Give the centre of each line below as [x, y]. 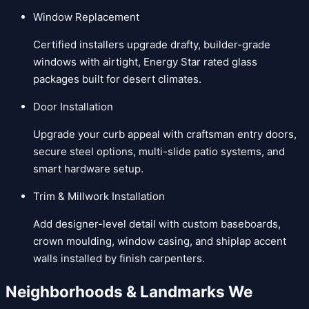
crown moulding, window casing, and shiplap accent [160, 241]
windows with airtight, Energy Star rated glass [145, 61]
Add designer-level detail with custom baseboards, [157, 223]
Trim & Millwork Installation [99, 196]
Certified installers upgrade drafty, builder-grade [152, 44]
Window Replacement [86, 17]
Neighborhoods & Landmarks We [129, 292]
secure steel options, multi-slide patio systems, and [159, 151]
